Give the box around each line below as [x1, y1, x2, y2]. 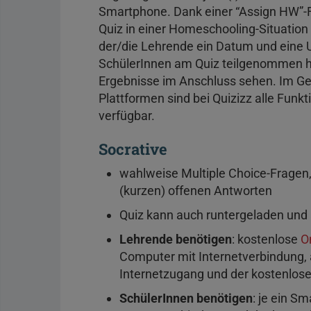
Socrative [99, 138, 167, 159]
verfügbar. [99, 108, 158, 123]
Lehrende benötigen [119, 231, 232, 246]
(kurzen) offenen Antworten [119, 183, 272, 198]
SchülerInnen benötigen [119, 290, 253, 305]
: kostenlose [232, 231, 301, 246]
